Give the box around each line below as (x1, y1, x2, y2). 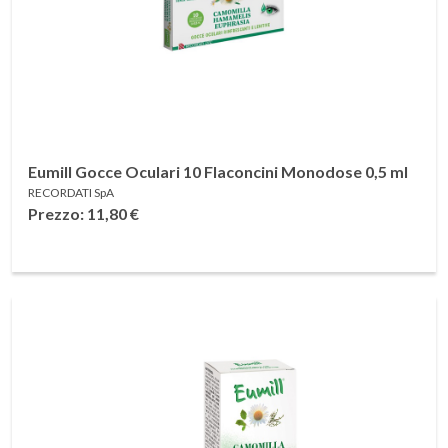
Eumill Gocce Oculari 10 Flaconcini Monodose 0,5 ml (28, 162, 408, 181)
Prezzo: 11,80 (28, 204, 130, 223)
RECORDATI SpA (28, 185, 114, 200)
